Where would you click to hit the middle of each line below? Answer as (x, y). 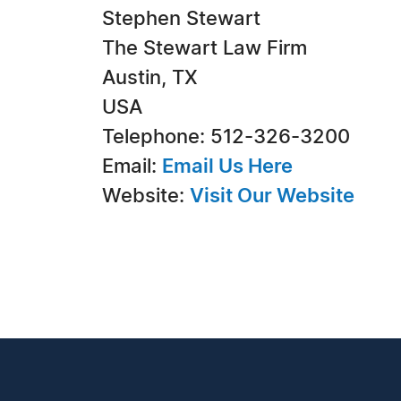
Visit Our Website (272, 196)
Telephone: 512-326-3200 (226, 137)
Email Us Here (227, 166)
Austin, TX (150, 78)
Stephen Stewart (181, 19)
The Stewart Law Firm (205, 48)
